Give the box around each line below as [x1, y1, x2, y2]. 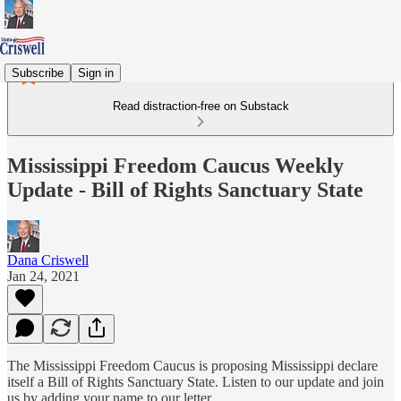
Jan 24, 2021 [7, 268, 80, 284]
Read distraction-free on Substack [112, 99, 289, 113]
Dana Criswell [7, 252, 89, 268]
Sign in [78, 65, 114, 80]
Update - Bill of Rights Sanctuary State [7, 177, 363, 201]
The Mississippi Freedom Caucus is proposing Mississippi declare [7, 357, 378, 373]
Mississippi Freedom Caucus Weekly [7, 153, 344, 177]
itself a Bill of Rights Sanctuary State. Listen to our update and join [7, 373, 384, 389]
